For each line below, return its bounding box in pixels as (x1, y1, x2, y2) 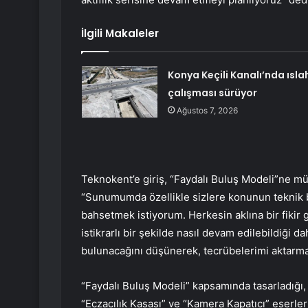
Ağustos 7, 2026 (176, 105, 238, 116)
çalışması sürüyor (167, 86, 257, 100)
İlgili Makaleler (81, 26, 159, 41)
